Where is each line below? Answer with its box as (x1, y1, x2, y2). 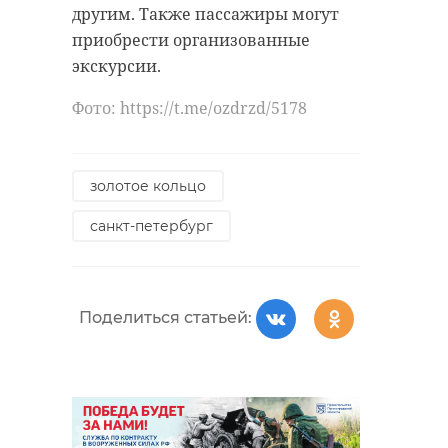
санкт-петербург (90, 216, 213, 235)
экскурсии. (72, 54, 165, 77)
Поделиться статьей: (78, 308, 252, 328)
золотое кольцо (90, 176, 206, 195)
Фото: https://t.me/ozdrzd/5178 (72, 96, 307, 119)
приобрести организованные (72, 28, 310, 51)
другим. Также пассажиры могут (72, 2, 339, 25)
